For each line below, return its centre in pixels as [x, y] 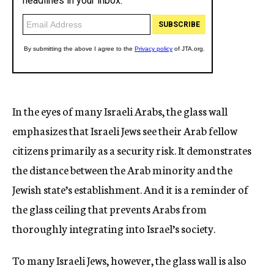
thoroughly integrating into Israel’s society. [114, 228]
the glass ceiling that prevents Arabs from [109, 209]
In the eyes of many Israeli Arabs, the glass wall [120, 111]
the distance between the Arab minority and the [122, 169]
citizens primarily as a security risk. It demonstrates [132, 150]
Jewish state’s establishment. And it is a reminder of [130, 189]
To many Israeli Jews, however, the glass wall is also [129, 260]
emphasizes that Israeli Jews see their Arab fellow [125, 130]
